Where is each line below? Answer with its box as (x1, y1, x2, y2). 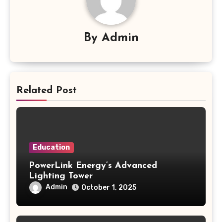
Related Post (16, 85, 77, 96)
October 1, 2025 (81, 183, 136, 192)
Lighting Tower (28, 171, 93, 181)
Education (32, 143, 70, 152)
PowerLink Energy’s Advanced (28, 161, 157, 170)
